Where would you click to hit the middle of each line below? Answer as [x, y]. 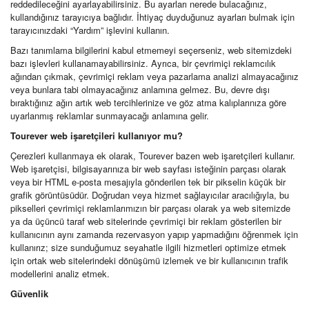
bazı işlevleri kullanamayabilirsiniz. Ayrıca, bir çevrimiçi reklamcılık [143, 63]
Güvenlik [29, 293]
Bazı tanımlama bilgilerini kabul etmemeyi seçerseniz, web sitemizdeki [151, 50]
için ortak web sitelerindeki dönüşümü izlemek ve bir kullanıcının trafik [149, 260]
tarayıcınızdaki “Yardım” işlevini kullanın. [90, 30]
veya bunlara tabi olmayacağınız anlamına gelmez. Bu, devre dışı [140, 89]
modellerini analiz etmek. [60, 273]
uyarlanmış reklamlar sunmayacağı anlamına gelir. [110, 116]
